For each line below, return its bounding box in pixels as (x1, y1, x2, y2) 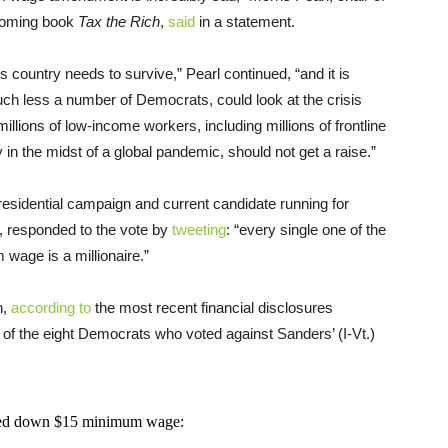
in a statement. (199, 12, 295, 30)
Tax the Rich (78, 12, 160, 30)
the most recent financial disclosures (91, 298, 333, 316)
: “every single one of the (226, 220, 386, 238)
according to (11, 298, 91, 316)
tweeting (172, 220, 226, 238)
